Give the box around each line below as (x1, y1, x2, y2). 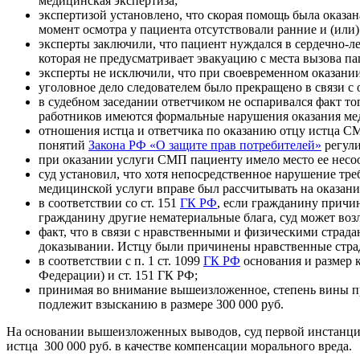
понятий (39, 138, 88, 153)
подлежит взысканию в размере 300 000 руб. (39, 297, 284, 312)
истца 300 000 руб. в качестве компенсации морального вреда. (6, 339, 352, 354)
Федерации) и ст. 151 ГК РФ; (39, 268, 198, 283)
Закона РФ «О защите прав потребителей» (88, 138, 321, 153)
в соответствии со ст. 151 (39, 196, 180, 211)
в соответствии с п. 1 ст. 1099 (39, 254, 203, 268)
